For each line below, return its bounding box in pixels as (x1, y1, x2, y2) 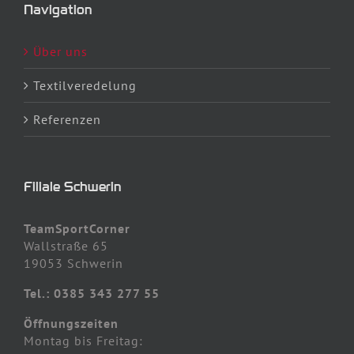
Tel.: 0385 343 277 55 (24, 284, 160, 301)
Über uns (33, 43, 88, 59)
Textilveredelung (33, 77, 137, 93)
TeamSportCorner (24, 220, 130, 236)
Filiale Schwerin (24, 177, 121, 195)
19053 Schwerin (24, 254, 123, 271)
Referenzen (33, 111, 101, 127)
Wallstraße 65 (24, 237, 108, 254)
